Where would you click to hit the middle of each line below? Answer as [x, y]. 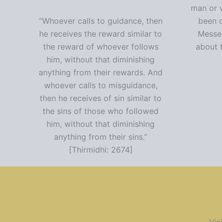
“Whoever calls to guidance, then [101, 21]
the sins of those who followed [101, 111]
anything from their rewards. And [101, 73]
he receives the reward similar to [101, 34]
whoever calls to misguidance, [101, 85]
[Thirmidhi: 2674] [101, 150]
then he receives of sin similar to [101, 98]
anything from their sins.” [101, 137]
